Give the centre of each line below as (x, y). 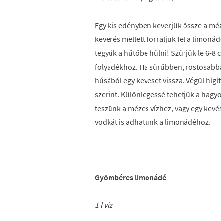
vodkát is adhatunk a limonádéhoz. (153, 122)
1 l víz (104, 205)
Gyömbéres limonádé (130, 177)
